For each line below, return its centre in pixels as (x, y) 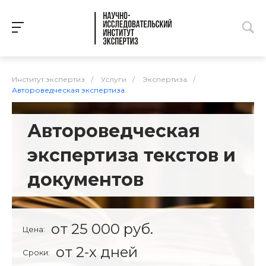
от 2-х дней (97, 252)
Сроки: (36, 252)
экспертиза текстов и (132, 155)
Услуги (114, 79)
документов (85, 179)
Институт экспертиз (48, 79)
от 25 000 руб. (102, 229)
